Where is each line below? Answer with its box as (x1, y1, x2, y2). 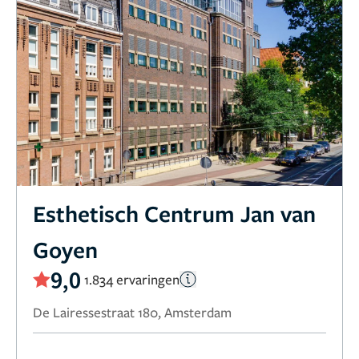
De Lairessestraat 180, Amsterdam (33, 302, 232, 321)
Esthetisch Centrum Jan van (33, 197, 316, 228)
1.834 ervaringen (84, 270, 179, 289)
